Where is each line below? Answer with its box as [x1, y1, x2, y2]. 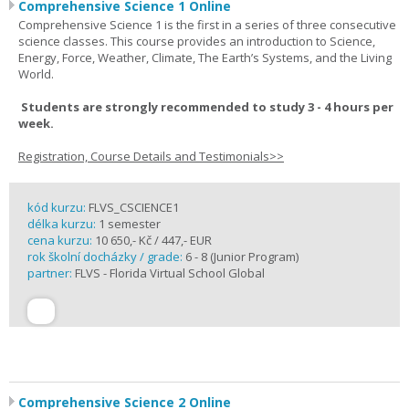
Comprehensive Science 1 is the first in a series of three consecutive [18, 16, 396, 33]
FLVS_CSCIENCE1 [89, 199, 179, 215]
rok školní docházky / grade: [27, 248, 185, 265]
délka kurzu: [27, 215, 99, 232]
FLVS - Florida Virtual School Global [75, 265, 265, 281]
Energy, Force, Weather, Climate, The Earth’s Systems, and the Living [18, 49, 392, 66]
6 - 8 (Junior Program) [185, 248, 299, 265]
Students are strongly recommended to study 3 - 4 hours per [18, 99, 393, 115]
